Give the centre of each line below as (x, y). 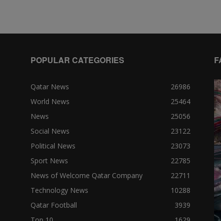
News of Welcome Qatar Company (87, 176)
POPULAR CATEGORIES (77, 60)
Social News (50, 131)
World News (50, 102)
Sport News (49, 161)
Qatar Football (54, 205)
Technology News (59, 190)
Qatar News (50, 87)
